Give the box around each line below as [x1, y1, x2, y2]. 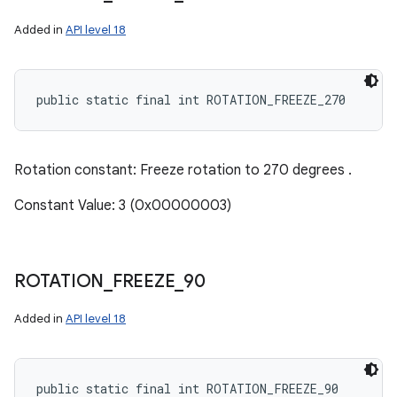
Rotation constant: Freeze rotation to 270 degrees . [14, 161, 352, 179]
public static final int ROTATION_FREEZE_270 [36, 91, 346, 108]
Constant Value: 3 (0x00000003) [14, 197, 231, 214]
